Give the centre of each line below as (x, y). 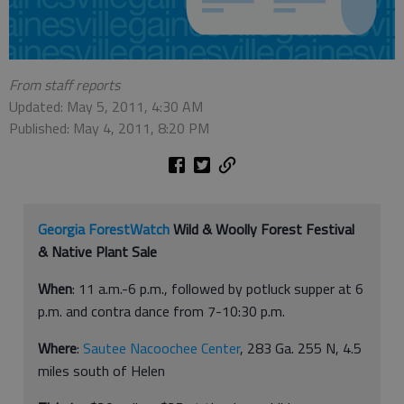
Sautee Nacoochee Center (161, 348)
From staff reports (64, 84)
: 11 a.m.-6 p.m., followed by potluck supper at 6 (218, 288)
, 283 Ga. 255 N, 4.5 (301, 348)
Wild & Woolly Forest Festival (262, 229)
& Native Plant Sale (97, 251)
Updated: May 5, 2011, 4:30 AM (106, 106)
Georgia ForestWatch (104, 229)
